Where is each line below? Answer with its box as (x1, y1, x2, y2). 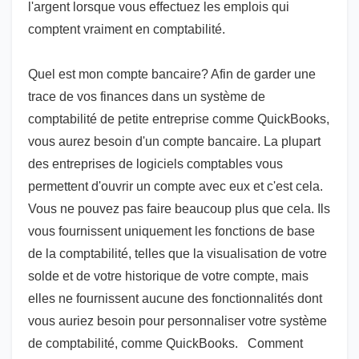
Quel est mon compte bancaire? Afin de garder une (28, 67, 316, 81)
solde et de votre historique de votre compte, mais (28, 269, 309, 283)
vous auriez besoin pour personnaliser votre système (28, 314, 327, 328)
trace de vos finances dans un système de (28, 90, 265, 103)
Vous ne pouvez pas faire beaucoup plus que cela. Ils (28, 202, 330, 216)
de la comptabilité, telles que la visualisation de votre (28, 247, 327, 260)
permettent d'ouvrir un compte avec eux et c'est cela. (28, 179, 323, 193)
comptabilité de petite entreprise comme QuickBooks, (28, 112, 329, 126)
